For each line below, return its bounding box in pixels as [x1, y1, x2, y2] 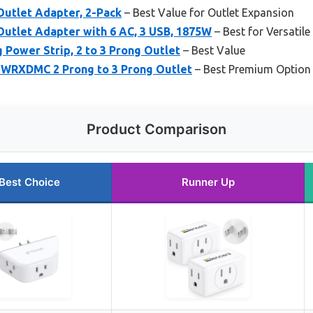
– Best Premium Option [192, 63, 311, 76]
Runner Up [181, 175, 235, 189]
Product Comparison [87, 121, 226, 138]
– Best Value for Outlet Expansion [122, 6, 294, 20]
